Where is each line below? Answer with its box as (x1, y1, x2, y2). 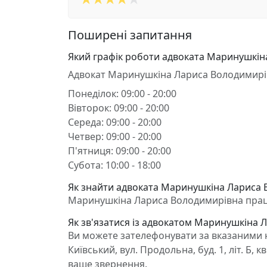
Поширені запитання (68, 27, 192, 43)
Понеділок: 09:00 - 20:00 (68, 87, 176, 100)
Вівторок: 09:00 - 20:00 (68, 101, 169, 114)
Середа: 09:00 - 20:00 (68, 116, 162, 129)
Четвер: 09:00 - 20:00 (68, 130, 162, 143)
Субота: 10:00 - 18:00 (68, 159, 161, 172)
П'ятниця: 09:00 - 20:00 (68, 144, 171, 157)
